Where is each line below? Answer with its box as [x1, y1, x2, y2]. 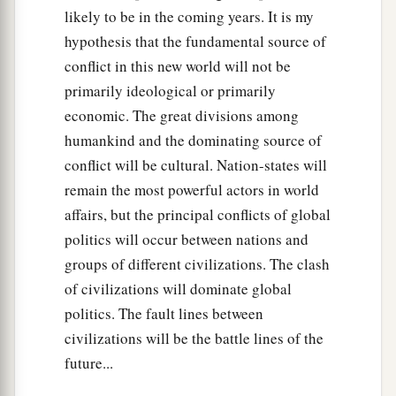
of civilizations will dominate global [65, 278, 292, 299]
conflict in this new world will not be [65, 55, 291, 76]
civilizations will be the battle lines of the [65, 327, 324, 348]
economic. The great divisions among [65, 104, 299, 126]
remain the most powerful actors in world [65, 179, 319, 200]
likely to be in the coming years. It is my [65, 5, 314, 27]
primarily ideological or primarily [65, 80, 276, 101]
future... [65, 352, 113, 373]
